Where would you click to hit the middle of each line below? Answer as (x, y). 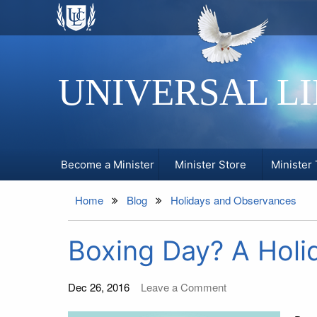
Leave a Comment (184, 287)
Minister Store (210, 164)
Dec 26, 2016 (99, 287)
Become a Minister (108, 164)
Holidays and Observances (234, 200)
